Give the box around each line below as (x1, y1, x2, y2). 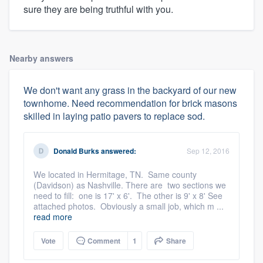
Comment (86, 235, 120, 246)
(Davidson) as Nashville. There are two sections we (33, 178, 226, 191)
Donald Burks (53, 145, 99, 156)
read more (33, 210, 72, 222)
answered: (99, 145, 136, 156)
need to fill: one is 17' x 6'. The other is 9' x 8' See (33, 189, 222, 201)
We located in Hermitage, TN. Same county (33, 168, 197, 180)
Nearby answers (9, 52, 73, 64)
